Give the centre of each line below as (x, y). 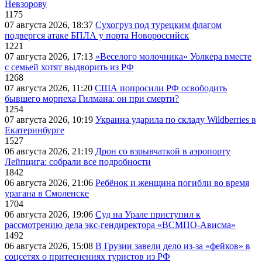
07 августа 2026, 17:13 (50, 57)
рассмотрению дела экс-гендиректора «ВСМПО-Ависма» (120, 225)
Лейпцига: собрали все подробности (78, 162)
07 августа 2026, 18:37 (50, 25)
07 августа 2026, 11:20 (50, 88)
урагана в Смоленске (47, 194)
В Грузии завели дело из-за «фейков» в (173, 246)
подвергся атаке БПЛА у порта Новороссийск (97, 36)
